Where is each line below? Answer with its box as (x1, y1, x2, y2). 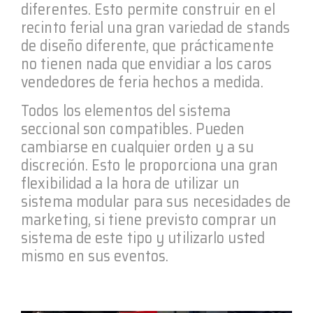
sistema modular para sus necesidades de (21, 189, 291, 214)
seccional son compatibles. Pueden (21, 117, 245, 141)
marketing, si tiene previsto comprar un (21, 208, 277, 232)
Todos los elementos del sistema (21, 99, 231, 123)
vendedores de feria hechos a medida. (21, 70, 263, 94)
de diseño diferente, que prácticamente (21, 34, 274, 58)
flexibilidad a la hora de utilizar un (21, 171, 240, 196)
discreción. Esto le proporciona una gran (21, 153, 279, 177)
